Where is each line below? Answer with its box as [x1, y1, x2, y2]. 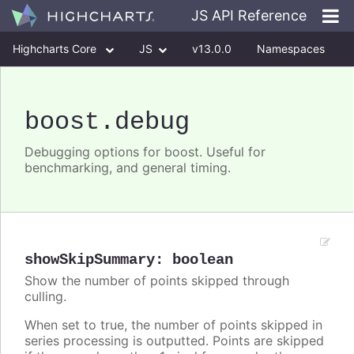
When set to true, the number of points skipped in [24, 317, 322, 333]
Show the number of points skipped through [24, 273, 289, 289]
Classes [13, 77, 52, 90]
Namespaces [257, 42, 325, 55]
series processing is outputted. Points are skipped [24, 333, 324, 349]
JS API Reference [191, 7, 307, 24]
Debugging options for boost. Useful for [24, 144, 265, 160]
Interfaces [77, 77, 130, 90]
